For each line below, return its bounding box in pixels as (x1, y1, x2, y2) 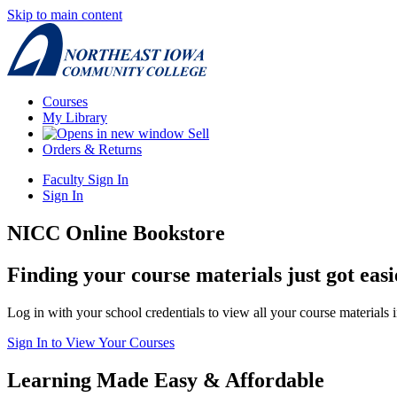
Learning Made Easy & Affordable (7, 368, 324, 392)
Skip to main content (7, 7, 122, 22)
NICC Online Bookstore (7, 221, 225, 245)
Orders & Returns (43, 141, 142, 157)
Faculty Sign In (43, 171, 128, 187)
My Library (43, 109, 107, 125)
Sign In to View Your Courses (7, 334, 175, 350)
